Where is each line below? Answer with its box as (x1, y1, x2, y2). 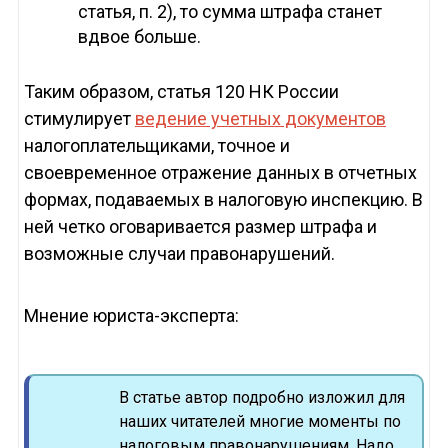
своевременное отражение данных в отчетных (23, 162, 417, 184)
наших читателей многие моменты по (118, 412, 401, 432)
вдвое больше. (77, 26, 201, 48)
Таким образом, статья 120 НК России (23, 81, 339, 103)
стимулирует (23, 108, 135, 130)
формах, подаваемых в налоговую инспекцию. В (23, 189, 423, 211)
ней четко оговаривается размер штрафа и (23, 216, 377, 238)
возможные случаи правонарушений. (23, 243, 335, 265)
